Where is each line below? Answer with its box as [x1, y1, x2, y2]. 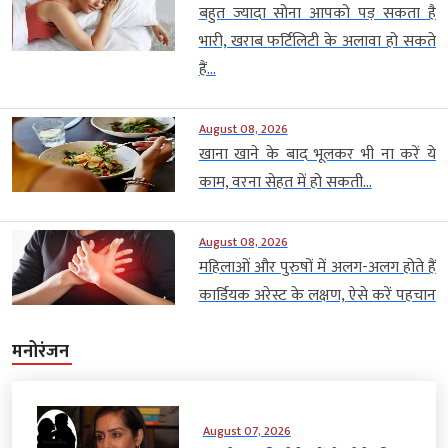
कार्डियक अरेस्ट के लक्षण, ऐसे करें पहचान [198, 282, 436, 310]
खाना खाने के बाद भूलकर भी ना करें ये [198, 141, 436, 169]
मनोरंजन [12, 337, 69, 368]
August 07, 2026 [202, 420, 291, 441]
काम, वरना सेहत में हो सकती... [198, 169, 372, 197]
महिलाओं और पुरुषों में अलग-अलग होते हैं [198, 254, 436, 282]
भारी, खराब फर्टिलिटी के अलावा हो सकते [198, 28, 436, 56]
